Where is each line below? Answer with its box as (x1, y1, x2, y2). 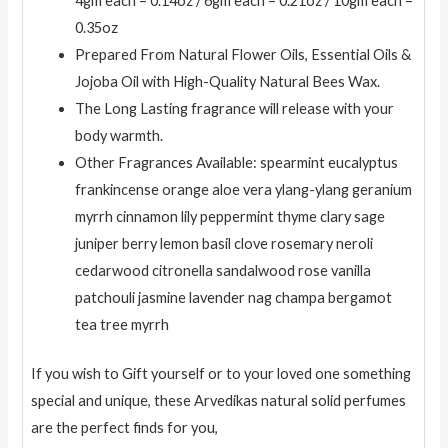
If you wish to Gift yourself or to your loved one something (31, 364, 412, 382)
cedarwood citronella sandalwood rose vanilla (75, 261, 372, 279)
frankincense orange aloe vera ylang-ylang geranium (75, 180, 413, 198)
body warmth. (75, 126, 164, 144)
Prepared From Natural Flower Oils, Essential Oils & (75, 45, 412, 63)
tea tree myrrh (75, 315, 170, 333)
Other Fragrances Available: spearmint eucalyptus (75, 153, 399, 171)
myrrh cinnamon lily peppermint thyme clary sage (75, 207, 386, 225)
